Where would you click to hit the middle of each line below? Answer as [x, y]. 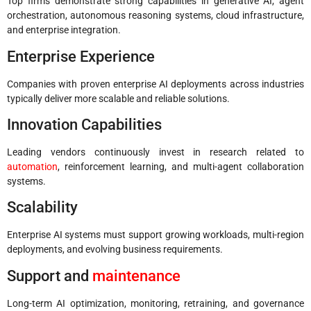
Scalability [42, 208]
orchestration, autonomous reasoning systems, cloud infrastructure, [155, 16]
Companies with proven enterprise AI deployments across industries [155, 84]
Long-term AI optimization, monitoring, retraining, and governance [155, 303]
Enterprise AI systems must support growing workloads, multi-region [155, 235]
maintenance [136, 276]
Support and [50, 276]
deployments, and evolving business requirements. [115, 250]
